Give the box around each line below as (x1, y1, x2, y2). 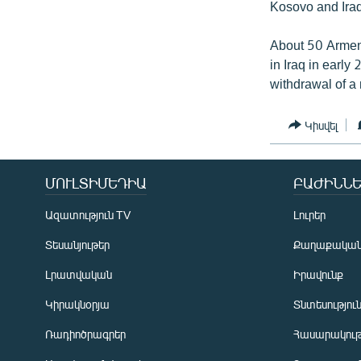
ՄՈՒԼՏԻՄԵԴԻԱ (45, 174, 147, 193)
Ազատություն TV (45, 208, 131, 222)
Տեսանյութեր (45, 238, 110, 252)
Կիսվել (305, 118, 338, 132)
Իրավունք (293, 268, 343, 282)
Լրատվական (45, 268, 112, 282)
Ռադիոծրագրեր (45, 327, 126, 342)
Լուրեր (293, 208, 326, 222)
